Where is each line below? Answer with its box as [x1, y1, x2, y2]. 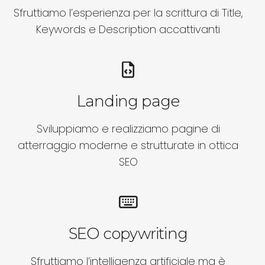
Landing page [76, 91, 180, 111]
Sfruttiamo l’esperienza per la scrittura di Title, [13, 5, 243, 20]
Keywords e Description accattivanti [36, 21, 220, 37]
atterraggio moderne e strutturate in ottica [18, 137, 238, 153]
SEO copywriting [68, 224, 188, 243]
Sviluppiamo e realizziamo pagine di [36, 121, 220, 136]
